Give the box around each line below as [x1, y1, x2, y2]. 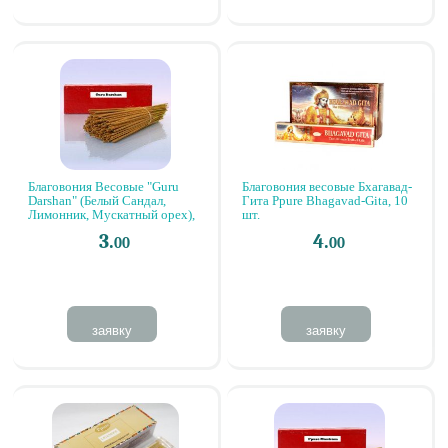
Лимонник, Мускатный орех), [28, 207, 195, 222]
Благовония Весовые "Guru [28, 179, 179, 194]
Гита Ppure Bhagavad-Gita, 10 [242, 193, 408, 208]
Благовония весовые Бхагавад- [242, 179, 412, 194]
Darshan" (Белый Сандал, [28, 193, 166, 208]
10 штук [28, 221, 74, 236]
